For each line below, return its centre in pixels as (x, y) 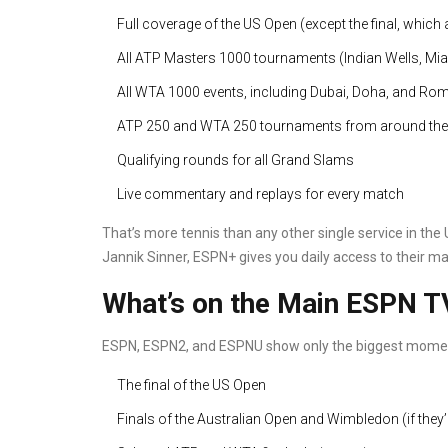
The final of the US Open (191, 384)
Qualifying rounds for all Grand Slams (235, 159)
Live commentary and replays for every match (260, 193)
